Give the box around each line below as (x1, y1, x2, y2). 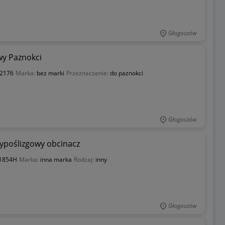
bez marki (36, 68, 64, 77)
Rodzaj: (73, 155, 95, 164)
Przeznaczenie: (66, 68, 110, 77)
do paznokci (109, 68, 143, 77)
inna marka (40, 155, 72, 164)
